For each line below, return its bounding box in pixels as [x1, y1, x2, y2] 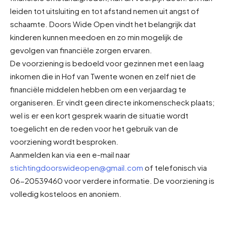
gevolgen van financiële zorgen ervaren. [10, 45, 152, 55]
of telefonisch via [143, 162, 207, 172]
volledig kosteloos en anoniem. [10, 188, 122, 198]
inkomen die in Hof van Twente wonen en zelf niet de [10, 71, 196, 81]
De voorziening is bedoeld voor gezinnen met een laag [10, 58, 204, 68]
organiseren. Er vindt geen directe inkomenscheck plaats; [10, 97, 215, 107]
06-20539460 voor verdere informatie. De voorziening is [10, 175, 214, 185]
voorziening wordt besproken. [10, 136, 119, 146]
